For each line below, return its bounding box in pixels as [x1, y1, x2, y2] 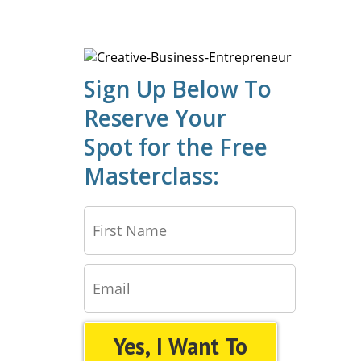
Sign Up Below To [84, 73, 272, 104]
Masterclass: [84, 160, 219, 191]
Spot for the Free [84, 131, 268, 162]
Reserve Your [84, 102, 226, 133]
